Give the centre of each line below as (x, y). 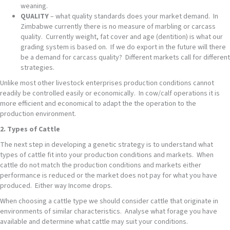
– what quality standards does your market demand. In (133, 17)
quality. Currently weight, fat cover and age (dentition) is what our (122, 37)
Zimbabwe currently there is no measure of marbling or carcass (118, 27)
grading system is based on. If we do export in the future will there (123, 47)
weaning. (34, 6)
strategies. (37, 68)
